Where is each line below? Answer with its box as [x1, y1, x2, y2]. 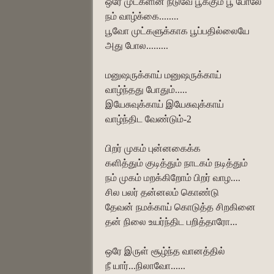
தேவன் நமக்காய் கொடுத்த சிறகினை [105, 201, 256, 212]
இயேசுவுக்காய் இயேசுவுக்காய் [105, 98, 224, 109]
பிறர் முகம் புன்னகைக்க [105, 143, 201, 154]
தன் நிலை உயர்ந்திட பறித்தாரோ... [105, 216, 237, 227]
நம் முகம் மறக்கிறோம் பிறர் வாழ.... [105, 172, 240, 183]
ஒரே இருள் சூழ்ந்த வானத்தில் [105, 245, 225, 256]
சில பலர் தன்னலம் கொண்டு [105, 187, 219, 198]
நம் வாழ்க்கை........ [105, 10, 179, 21]
